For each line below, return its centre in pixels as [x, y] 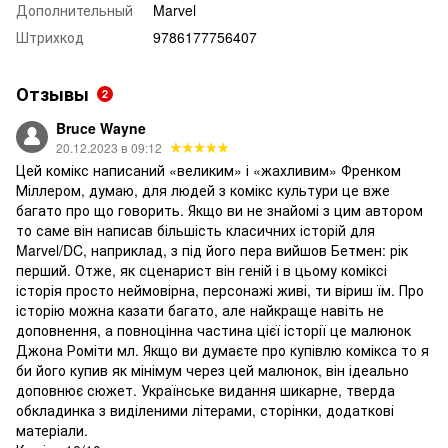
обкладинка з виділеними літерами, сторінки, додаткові [205, 409]
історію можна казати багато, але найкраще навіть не [200, 309]
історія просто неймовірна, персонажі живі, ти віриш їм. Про [220, 289]
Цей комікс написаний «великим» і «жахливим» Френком [208, 169]
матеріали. [52, 429]
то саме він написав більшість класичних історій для [195, 229]
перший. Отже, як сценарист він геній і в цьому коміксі [201, 269]
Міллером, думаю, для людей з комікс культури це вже [203, 189]
